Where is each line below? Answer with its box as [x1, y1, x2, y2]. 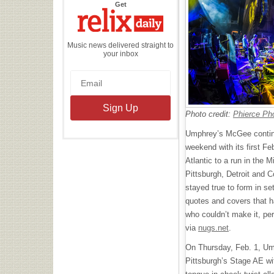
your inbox [103, 49, 138, 58]
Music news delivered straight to [67, 40, 174, 50]
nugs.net [198, 223, 229, 232]
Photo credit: [185, 109, 233, 119]
